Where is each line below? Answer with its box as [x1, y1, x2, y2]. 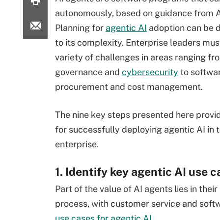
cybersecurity [122, 67, 178, 77]
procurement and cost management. [55, 82, 203, 92]
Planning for [55, 23, 106, 33]
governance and [55, 67, 122, 77]
